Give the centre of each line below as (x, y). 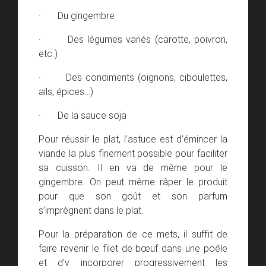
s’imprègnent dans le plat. (91, 210)
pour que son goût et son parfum (133, 196)
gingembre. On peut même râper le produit (133, 182)
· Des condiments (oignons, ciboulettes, (133, 77)
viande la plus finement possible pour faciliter (133, 153)
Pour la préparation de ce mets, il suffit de (133, 234)
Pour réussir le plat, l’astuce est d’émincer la (133, 139)
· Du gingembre (77, 16)
